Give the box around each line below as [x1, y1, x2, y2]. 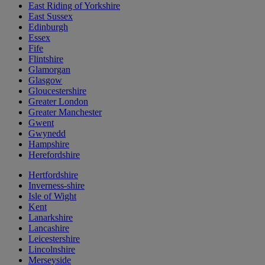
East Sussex [28, 11, 73, 21]
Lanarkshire [28, 212, 73, 222]
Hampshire [28, 139, 69, 149]
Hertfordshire [28, 170, 78, 180]
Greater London [28, 96, 88, 106]
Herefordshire [28, 150, 80, 160]
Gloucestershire [28, 86, 86, 96]
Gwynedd [28, 128, 66, 138]
